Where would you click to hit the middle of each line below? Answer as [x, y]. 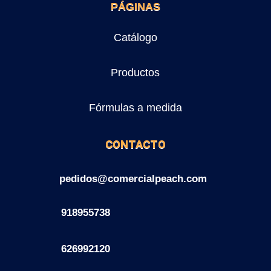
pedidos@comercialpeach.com [133, 179]
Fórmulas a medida [135, 108]
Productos [135, 73]
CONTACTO [135, 145]
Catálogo [135, 38]
